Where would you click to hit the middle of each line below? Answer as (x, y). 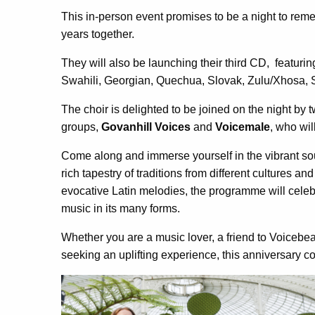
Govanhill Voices (146, 127)
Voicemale (243, 127)
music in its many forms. (121, 208)
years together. (98, 34)
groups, (81, 127)
